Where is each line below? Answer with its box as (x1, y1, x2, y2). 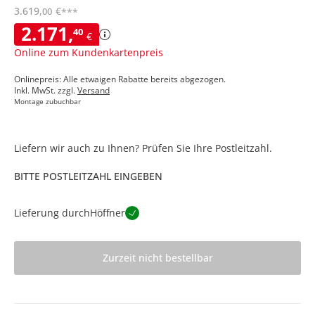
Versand (77, 84, 110, 96)
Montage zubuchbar (14, 96, 81, 106)
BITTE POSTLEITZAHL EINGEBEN (14, 169, 162, 183)
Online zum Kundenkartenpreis (14, 45, 163, 59)
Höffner (90, 205, 125, 219)
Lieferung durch (14, 205, 90, 219)
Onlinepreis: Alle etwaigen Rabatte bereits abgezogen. (14, 72, 226, 85)
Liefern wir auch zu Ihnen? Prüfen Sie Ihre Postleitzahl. (14, 141, 272, 155)
